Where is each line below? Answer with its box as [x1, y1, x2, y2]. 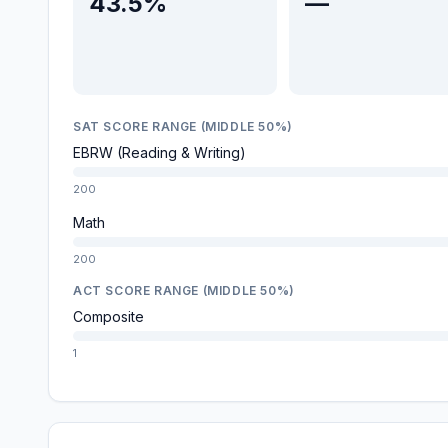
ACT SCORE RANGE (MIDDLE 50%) [73, 283, 295, 298]
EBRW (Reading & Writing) [73, 144, 246, 161]
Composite [73, 308, 144, 325]
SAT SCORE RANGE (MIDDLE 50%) [73, 119, 293, 134]
